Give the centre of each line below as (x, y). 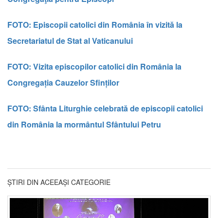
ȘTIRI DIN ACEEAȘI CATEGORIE (59, 182)
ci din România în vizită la (136, 24)
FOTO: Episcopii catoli (48, 24)
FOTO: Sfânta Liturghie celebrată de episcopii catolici (105, 108)
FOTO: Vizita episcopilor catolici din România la (94, 66)
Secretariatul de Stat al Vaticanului (70, 40)
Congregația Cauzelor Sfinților (63, 82)
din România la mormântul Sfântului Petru (84, 124)
